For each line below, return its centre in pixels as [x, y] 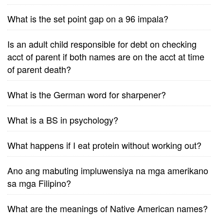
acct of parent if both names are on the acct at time [106, 56]
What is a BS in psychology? [63, 120]
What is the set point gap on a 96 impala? [88, 18]
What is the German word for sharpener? [87, 94]
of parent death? [39, 69]
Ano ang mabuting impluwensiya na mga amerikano [108, 170]
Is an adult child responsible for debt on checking [102, 44]
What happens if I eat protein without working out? [104, 145]
